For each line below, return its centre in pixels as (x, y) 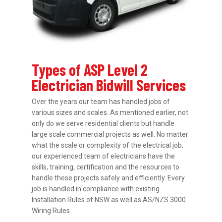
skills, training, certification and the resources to (106, 167)
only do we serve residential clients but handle (103, 124)
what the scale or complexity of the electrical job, (108, 145)
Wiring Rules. (52, 211)
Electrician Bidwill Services (109, 85)
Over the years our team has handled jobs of (101, 102)
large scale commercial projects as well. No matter (110, 135)
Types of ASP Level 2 (90, 70)
